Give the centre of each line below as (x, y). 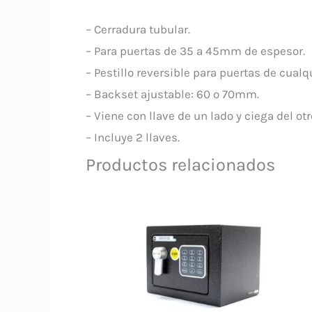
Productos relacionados (180, 164)
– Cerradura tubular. (138, 29)
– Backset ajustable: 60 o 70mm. (172, 94)
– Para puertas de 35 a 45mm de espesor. (195, 50)
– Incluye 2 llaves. (133, 137)
